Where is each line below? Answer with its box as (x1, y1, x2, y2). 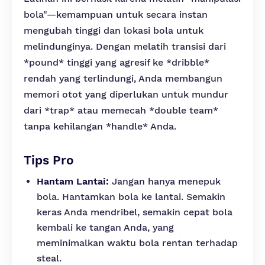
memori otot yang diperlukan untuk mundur (24, 89, 228, 100)
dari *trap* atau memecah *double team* (24, 105, 218, 116)
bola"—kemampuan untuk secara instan (24, 9, 208, 20)
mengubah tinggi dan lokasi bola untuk (24, 25, 203, 36)
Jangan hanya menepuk (109, 176, 221, 187)
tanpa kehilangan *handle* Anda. (24, 121, 176, 132)
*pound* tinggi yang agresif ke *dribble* (24, 57, 209, 68)
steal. (37, 253, 62, 264)
